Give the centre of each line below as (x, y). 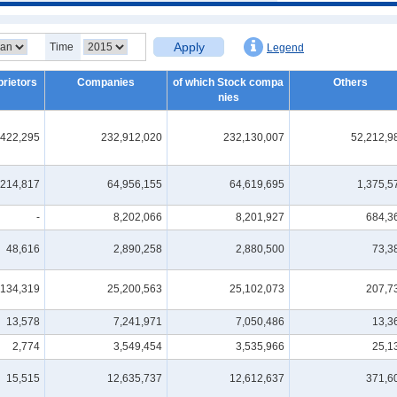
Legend (285, 48)
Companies (106, 82)
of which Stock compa (228, 82)
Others (350, 82)
